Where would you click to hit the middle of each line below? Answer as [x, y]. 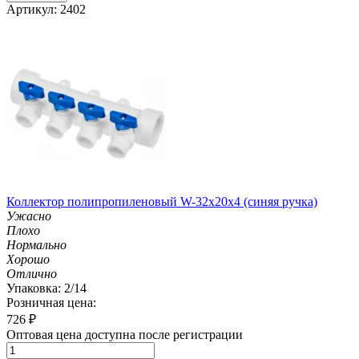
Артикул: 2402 [46, 9]
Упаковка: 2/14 [46, 288]
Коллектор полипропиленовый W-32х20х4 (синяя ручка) [162, 201]
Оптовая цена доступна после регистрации [125, 334]
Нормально [36, 244]
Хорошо [28, 259]
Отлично [32, 273]
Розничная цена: [51, 302]
